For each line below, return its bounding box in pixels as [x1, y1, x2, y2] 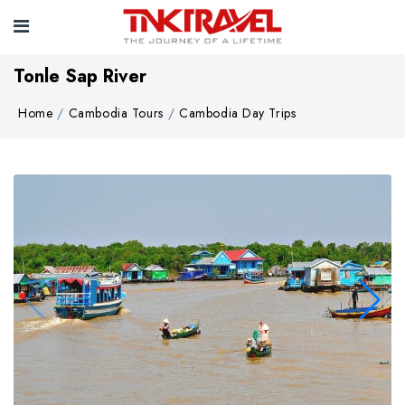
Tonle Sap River [14, 63, 146, 89]
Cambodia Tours [68, 104, 164, 122]
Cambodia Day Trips [179, 104, 297, 122]
